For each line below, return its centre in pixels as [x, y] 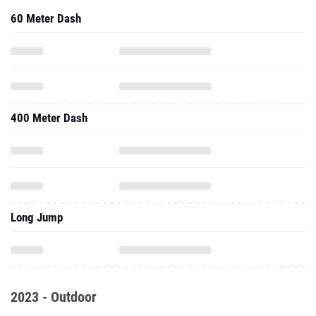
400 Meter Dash [49, 118]
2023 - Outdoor [54, 297]
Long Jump [37, 217]
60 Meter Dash [46, 18]
